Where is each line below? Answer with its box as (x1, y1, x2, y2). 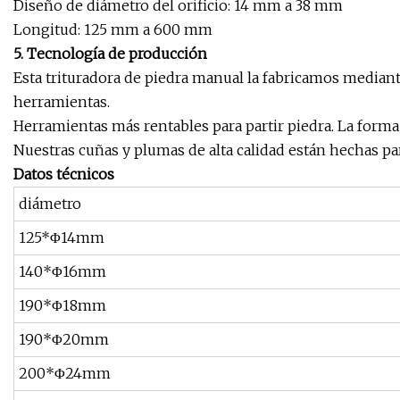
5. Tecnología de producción (13, 45, 207, 63)
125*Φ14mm (19, 229, 104, 247)
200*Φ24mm (19, 364, 111, 383)
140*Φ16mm (19, 262, 106, 281)
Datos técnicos (13, 165, 114, 184)
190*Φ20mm (19, 330, 109, 349)
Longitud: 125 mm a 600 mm (13, 21, 212, 39)
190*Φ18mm (19, 296, 106, 315)
